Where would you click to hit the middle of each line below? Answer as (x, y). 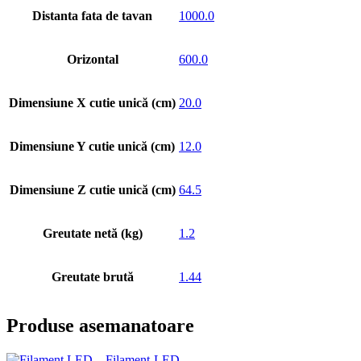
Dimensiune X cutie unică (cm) (92, 102)
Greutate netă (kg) (92, 233)
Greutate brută (92, 276)
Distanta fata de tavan (92, 15)
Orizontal (92, 59)
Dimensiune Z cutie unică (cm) (92, 189)
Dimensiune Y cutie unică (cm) (92, 146)
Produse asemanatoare (100, 326)
